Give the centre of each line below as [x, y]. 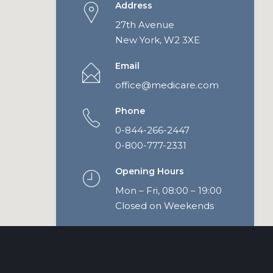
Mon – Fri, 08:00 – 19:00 [168, 190]
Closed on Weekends [165, 206]
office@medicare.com [167, 85]
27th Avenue [145, 25]
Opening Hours [150, 171]
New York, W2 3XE [158, 40]
